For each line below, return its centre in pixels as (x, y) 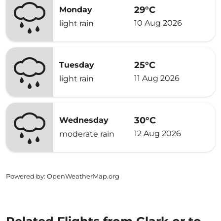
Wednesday (84, 120)
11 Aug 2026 (157, 78)
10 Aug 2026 (158, 23)
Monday (76, 10)
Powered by (25, 176)
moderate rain (87, 134)
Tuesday (77, 65)
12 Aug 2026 (158, 133)
